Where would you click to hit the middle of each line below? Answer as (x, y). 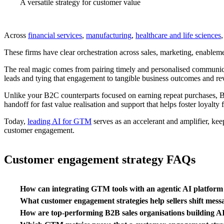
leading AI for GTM (59, 121)
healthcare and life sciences (178, 35)
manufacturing (109, 35)
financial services (55, 35)
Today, (16, 121)
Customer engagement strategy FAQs (100, 160)
